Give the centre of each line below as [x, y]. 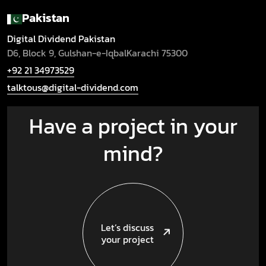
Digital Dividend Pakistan [61, 38]
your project [127, 240]
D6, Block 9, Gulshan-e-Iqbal [67, 53]
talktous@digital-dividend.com [73, 87]
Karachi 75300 [157, 53]
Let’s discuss [127, 228]
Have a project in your [133, 126]
